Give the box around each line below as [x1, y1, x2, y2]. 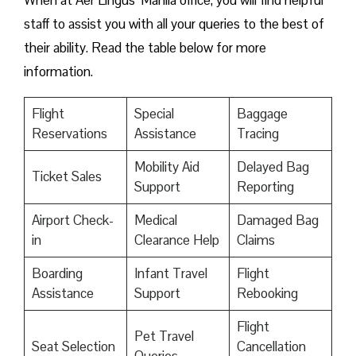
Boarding [31, 265, 83, 283]
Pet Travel [133, 327, 194, 346]
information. [24, 63, 96, 81]
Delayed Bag [236, 158, 309, 176]
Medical [133, 211, 177, 230]
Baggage [236, 105, 288, 123]
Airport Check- [31, 211, 114, 230]
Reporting [236, 178, 294, 196]
